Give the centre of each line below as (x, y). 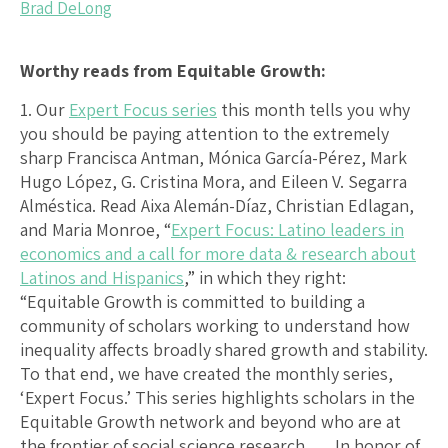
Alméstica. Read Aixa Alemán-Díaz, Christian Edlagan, (217, 205)
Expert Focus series (143, 109)
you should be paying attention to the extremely (204, 133)
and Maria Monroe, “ (95, 229)
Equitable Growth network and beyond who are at (210, 421)
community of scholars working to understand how (215, 325)
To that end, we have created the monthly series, (206, 373)
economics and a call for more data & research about (218, 253)
